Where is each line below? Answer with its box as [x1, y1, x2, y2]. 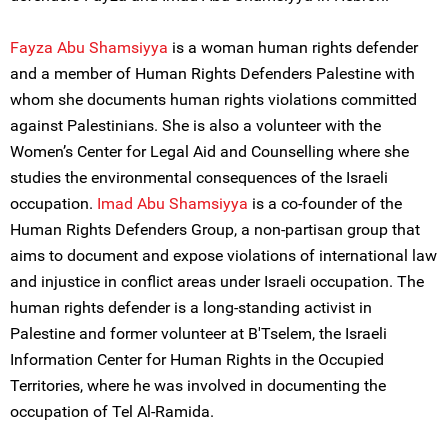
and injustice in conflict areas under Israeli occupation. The [10, 272, 424, 291]
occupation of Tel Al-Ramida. [10, 402, 214, 421]
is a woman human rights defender [168, 38, 418, 57]
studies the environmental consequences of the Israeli [10, 168, 388, 187]
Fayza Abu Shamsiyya [10, 38, 168, 57]
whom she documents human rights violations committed [10, 90, 417, 109]
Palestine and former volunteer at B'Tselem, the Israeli [10, 324, 387, 343]
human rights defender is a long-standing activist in [10, 298, 372, 317]
